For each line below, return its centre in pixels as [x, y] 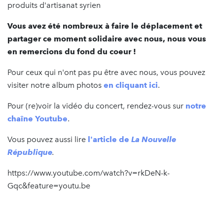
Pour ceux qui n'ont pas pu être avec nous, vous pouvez [106, 72]
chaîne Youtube [37, 118]
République [30, 152]
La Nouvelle [154, 139]
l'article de [110, 139]
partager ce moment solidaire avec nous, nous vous [107, 38]
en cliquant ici [131, 85]
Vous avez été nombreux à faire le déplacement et [105, 26]
